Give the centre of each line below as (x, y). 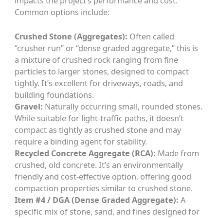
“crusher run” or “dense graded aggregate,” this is (107, 48)
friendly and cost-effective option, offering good (103, 177)
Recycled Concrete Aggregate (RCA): (85, 153)
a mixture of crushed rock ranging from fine (97, 60)
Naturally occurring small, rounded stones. (123, 107)
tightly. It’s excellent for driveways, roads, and (99, 83)
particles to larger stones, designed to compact (102, 72)
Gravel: (29, 107)
